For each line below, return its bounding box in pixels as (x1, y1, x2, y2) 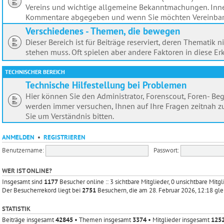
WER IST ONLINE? (2, 166, 52, 174)
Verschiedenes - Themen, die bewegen (25, 24, 180, 37)
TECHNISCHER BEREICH (5, 67, 65, 75)
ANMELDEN (2, 132, 34, 141)
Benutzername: (2, 145, 44, 154)
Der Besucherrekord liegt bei (2, 185, 82, 194)
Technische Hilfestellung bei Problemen (25, 78, 186, 91)
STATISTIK (2, 204, 30, 212)
